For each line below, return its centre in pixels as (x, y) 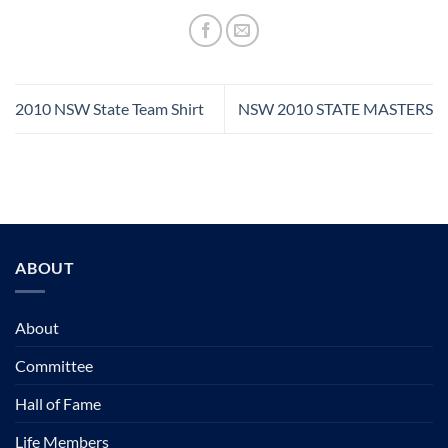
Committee (54, 366)
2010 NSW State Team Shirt (109, 109)
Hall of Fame (58, 404)
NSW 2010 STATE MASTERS (335, 109)
